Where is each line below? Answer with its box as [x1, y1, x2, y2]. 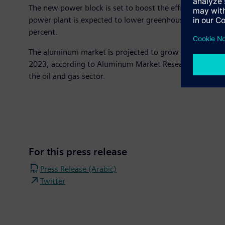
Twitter [40, 176, 65, 186]
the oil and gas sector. [29, 71, 105, 81]
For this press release [29, 146, 127, 158]
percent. [29, 27, 58, 37]
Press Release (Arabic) [40, 164, 117, 174]
